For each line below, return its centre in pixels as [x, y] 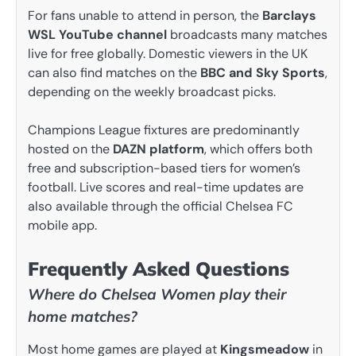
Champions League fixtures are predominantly [164, 130]
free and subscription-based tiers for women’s [164, 168]
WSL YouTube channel [97, 34]
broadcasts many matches [247, 34]
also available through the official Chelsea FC [161, 206]
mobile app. [62, 225]
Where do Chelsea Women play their [157, 294]
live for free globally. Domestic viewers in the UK [168, 53]
